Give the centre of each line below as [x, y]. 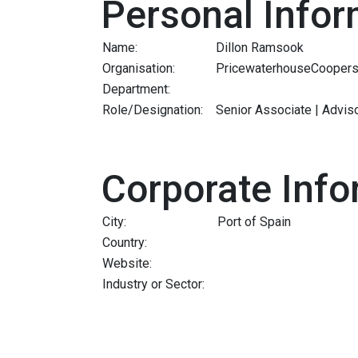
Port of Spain [254, 221]
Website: [127, 263]
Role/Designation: [153, 109]
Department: [136, 89]
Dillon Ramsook [260, 47]
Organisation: [139, 68]
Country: [125, 242]
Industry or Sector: [153, 284]
